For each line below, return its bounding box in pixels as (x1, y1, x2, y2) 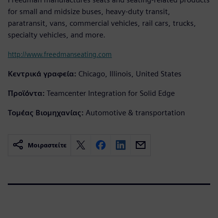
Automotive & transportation (86, 108, 185, 117)
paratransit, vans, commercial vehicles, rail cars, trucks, (8, 18, 196, 28)
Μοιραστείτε (28, 141, 67, 149)
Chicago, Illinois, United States (78, 69, 182, 78)
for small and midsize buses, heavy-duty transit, (8, 6, 170, 16)
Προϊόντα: (8, 88, 45, 98)
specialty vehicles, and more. (8, 30, 106, 39)
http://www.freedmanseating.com (8, 50, 112, 58)
